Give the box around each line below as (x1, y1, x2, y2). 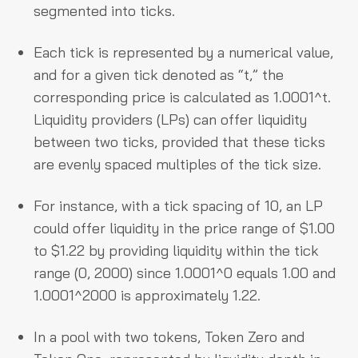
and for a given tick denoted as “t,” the (34, 66, 284, 84)
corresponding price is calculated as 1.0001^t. (34, 88, 331, 106)
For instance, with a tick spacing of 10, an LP (34, 197, 323, 215)
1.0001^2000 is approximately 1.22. (34, 286, 261, 304)
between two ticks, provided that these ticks (34, 133, 325, 151)
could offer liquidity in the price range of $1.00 (34, 219, 335, 237)
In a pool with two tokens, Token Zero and (34, 328, 304, 346)
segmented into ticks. (34, 2, 175, 20)
